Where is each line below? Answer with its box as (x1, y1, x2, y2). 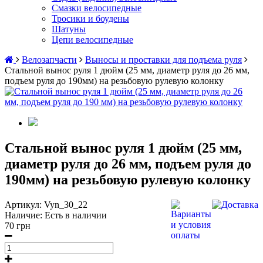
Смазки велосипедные (52, 3, 141, 13)
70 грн (5, 220, 31, 231)
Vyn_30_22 (44, 199, 87, 210)
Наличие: (5, 210, 45, 220)
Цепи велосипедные (52, 35, 133, 45)
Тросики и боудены (52, 14, 129, 23)
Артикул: (5, 199, 44, 210)
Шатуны (52, 24, 86, 34)
